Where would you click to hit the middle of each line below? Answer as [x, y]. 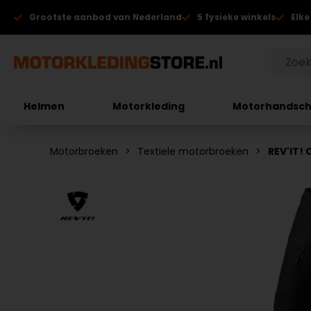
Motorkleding [149, 106]
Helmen [44, 106]
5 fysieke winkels [236, 17]
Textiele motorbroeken [193, 151]
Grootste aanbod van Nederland [106, 17]
